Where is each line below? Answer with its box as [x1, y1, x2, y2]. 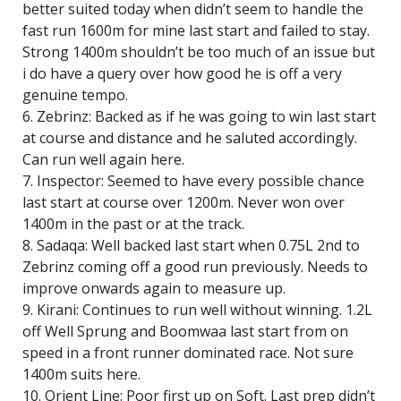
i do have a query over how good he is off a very [22, 64, 342, 83]
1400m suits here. [22, 364, 141, 384]
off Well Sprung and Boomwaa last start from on [22, 321, 348, 341]
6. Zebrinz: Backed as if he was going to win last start [22, 107, 376, 126]
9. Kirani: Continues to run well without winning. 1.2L [22, 300, 372, 320]
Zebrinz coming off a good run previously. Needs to [22, 257, 368, 277]
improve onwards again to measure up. [22, 278, 286, 298]
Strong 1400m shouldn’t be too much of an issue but [22, 42, 375, 62]
